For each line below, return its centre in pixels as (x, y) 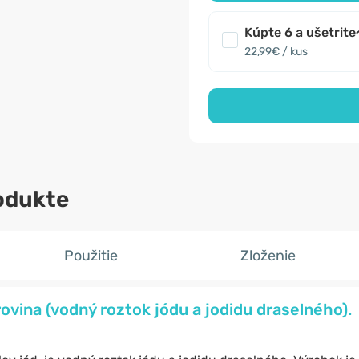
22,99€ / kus (276, 52)
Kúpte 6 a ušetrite (300, 32)
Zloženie (268, 256)
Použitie (91, 256)
